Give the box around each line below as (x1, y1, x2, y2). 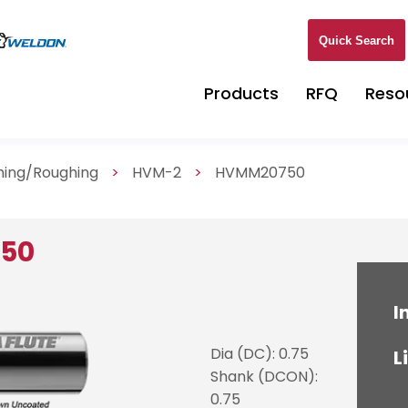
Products (204, 82, 279, 105)
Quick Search (319, 33, 394, 47)
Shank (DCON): (209, 365, 318, 387)
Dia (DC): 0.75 (209, 342, 309, 364)
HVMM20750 (215, 162, 306, 183)
